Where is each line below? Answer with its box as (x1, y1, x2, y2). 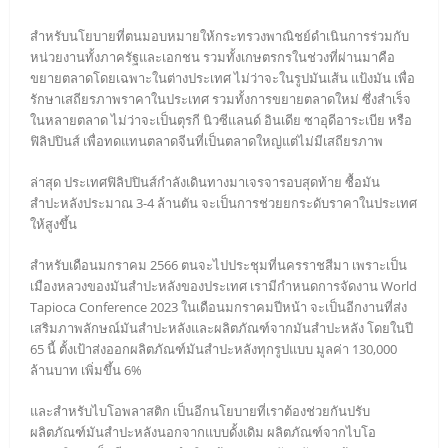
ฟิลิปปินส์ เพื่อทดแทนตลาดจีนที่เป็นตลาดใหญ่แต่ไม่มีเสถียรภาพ (30, 132, 383, 151)
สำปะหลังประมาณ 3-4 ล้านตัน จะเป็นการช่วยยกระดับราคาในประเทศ (30, 194, 417, 213)
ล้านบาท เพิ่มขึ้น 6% (30, 361, 142, 380)
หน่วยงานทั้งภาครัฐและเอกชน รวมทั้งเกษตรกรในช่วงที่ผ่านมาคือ (30, 48, 395, 67)
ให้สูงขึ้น (30, 215, 77, 234)
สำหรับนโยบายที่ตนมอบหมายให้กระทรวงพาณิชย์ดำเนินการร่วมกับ (30, 27, 409, 46)
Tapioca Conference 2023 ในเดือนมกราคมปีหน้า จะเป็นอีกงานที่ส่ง (30, 298, 407, 317)
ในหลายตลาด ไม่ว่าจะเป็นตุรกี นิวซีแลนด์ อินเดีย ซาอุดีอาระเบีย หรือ (30, 111, 412, 130)
